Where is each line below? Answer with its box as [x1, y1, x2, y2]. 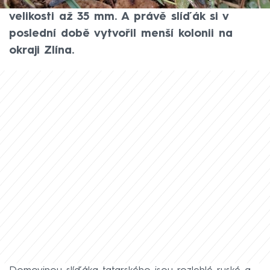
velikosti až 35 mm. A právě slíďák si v [9, 11, 228, 23]
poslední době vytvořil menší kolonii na [9, 28, 233, 40]
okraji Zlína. [9, 45, 74, 57]
